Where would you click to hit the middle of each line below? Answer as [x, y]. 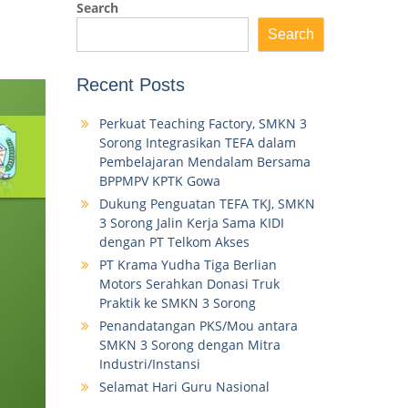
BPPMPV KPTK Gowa [159, 181]
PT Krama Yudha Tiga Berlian [188, 265]
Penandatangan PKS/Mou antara [198, 326]
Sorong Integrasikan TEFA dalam [197, 143]
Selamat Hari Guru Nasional [184, 387]
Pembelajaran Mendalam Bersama [204, 162]
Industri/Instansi [149, 364]
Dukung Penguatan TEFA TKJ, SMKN [207, 204]
